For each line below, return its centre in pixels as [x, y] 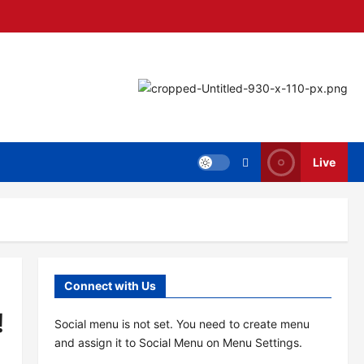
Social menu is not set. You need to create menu [182, 324]
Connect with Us [110, 286]
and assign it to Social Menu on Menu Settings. [178, 342]
